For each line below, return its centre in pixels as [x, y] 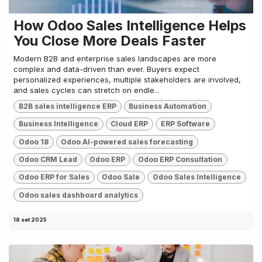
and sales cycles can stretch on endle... [87, 90]
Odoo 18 [33, 142]
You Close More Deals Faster [110, 40]
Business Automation [168, 106]
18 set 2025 [30, 219]
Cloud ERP [130, 124]
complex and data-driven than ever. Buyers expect [106, 69]
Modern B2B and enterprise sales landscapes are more [115, 58]
